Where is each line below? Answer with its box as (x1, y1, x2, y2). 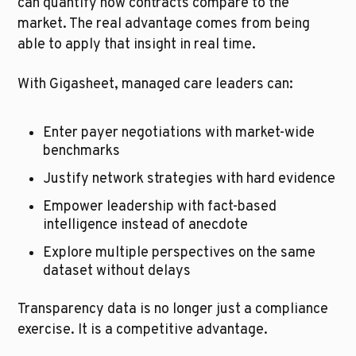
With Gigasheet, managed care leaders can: (17, 75, 294, 95)
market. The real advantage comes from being (17, 15, 311, 34)
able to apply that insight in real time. (17, 36, 257, 55)
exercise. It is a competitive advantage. (17, 321, 269, 340)
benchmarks (43, 142, 121, 161)
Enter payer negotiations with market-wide (43, 124, 315, 143)
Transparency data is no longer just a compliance (17, 300, 329, 319)
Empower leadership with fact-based (43, 198, 277, 217)
